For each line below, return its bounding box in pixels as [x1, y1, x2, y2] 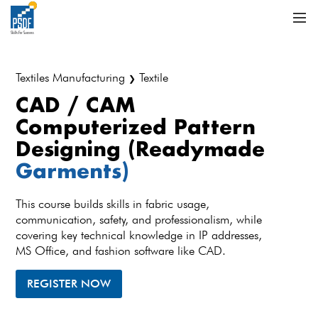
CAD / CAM [16, 92, 136, 117]
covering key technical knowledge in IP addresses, [16, 228, 263, 242]
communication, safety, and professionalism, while [16, 212, 263, 226]
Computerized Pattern [16, 114, 256, 139]
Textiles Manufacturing [16, 70, 129, 84]
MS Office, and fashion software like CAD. [16, 243, 226, 258]
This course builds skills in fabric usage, [16, 197, 210, 211]
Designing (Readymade [16, 136, 265, 161]
